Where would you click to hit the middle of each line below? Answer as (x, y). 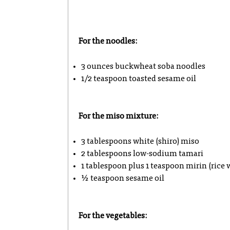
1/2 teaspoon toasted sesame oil (139, 79)
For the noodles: (108, 42)
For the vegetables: (113, 216)
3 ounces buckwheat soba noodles (143, 67)
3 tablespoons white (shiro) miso (140, 142)
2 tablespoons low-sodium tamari (142, 154)
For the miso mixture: (118, 117)
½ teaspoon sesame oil (123, 179)
